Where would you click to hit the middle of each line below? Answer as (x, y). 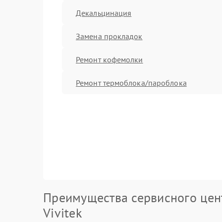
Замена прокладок (109, 36)
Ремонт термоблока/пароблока (131, 83)
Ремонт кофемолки (110, 59)
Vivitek (62, 213)
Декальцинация (104, 13)
